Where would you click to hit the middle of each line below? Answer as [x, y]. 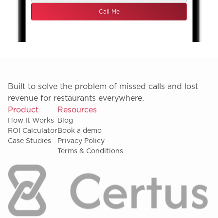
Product [23, 110]
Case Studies [29, 141]
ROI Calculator [33, 131]
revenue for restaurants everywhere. [76, 98]
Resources [77, 110]
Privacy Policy [81, 141]
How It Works [31, 120]
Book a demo [80, 131]
